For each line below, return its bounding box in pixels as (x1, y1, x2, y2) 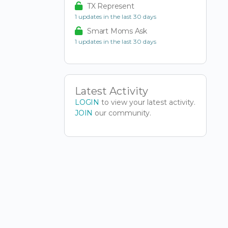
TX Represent (87, 1, 134, 11)
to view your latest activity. (99, 97, 195, 107)
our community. (94, 108, 151, 118)
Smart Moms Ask (87, 26, 148, 36)
